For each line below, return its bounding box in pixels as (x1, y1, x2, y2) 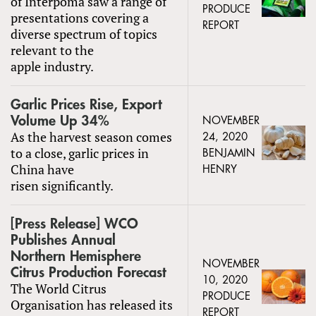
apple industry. (11, 57, 94, 75)
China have (11, 160, 74, 178)
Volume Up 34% (11, 113, 109, 128)
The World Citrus (11, 279, 107, 297)
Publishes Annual (11, 232, 116, 248)
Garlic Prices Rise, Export (11, 97, 162, 112)
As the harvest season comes (11, 128, 172, 145)
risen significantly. (11, 176, 114, 194)
